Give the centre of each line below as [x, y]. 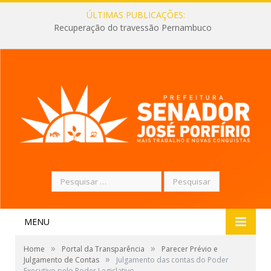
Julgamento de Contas [61, 260]
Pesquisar [70, 177]
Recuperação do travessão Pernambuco [132, 28]
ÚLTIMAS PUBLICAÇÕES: [135, 15]
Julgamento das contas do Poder [172, 260]
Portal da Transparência [103, 249]
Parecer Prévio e [190, 249]
